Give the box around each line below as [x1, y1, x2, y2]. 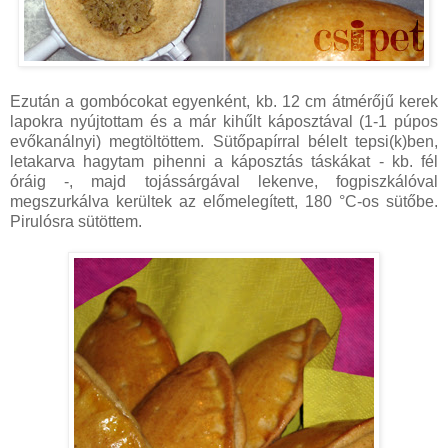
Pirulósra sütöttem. [10, 213, 142, 231]
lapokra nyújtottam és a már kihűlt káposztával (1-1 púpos [10, 113, 438, 131]
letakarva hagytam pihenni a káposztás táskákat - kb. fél [10, 153, 438, 171]
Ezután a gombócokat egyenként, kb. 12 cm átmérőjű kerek [10, 93, 438, 111]
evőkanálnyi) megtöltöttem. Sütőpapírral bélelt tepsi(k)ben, [10, 133, 438, 151]
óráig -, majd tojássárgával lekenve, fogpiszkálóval [10, 173, 438, 191]
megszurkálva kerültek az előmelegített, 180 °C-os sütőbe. [10, 193, 438, 211]
